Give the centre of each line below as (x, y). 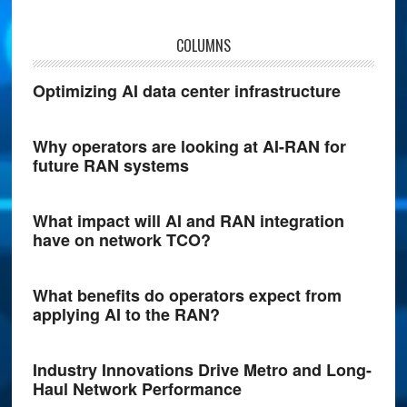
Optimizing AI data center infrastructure (186, 91)
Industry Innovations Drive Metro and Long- (202, 370)
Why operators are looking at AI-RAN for (189, 146)
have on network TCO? (121, 240)
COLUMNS (203, 45)
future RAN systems (110, 165)
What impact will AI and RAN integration (188, 221)
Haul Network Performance (137, 389)
